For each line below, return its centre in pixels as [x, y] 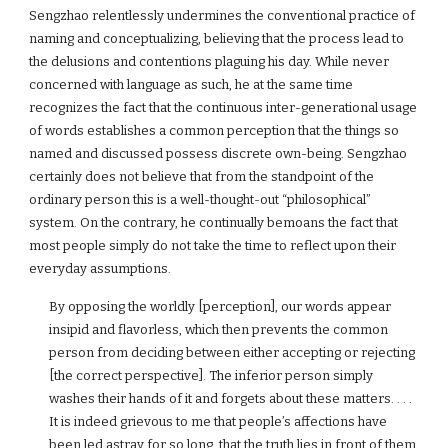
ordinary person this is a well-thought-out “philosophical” [200, 199]
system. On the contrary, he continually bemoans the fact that [214, 222]
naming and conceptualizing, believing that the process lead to [217, 38]
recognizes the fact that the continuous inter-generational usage [223, 107]
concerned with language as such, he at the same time [191, 84]
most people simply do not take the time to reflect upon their [213, 245]
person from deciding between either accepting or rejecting [232, 352]
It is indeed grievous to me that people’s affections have [218, 421]
